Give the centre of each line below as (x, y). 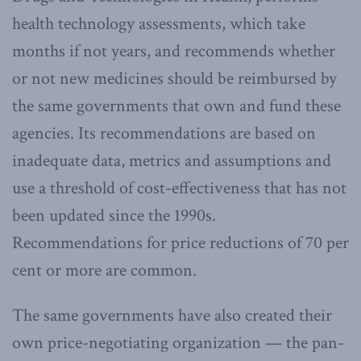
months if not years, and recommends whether (174, 51)
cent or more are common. (104, 270)
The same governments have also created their (172, 315)
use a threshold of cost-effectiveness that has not (179, 188)
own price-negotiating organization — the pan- (178, 342)
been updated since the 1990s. (114, 215)
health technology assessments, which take (159, 23)
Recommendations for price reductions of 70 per (180, 243)
